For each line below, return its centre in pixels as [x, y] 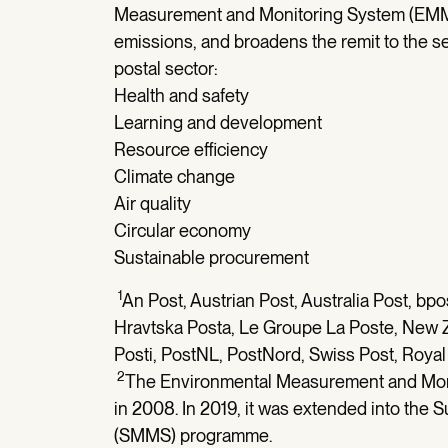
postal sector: [166, 68]
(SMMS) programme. [195, 435]
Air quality [152, 203]
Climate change [174, 176]
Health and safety [183, 95]
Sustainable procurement [211, 257]
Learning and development [220, 122]
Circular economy [182, 230]
